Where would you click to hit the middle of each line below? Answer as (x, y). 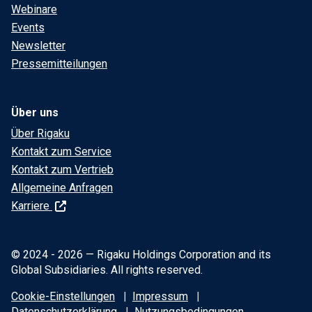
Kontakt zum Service (61, 152)
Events (28, 28)
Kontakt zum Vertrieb (62, 170)
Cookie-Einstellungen (63, 297)
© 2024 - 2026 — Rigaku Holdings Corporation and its (141, 255)
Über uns (35, 113)
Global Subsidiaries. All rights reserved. (107, 270)
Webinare (34, 10)
